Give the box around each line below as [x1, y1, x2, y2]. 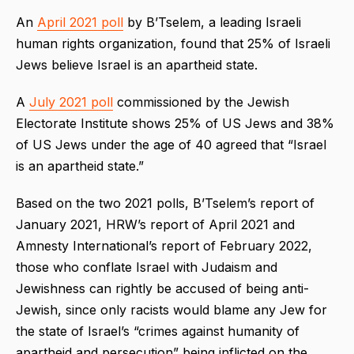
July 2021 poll [29, 93, 113, 110]
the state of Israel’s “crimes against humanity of [16, 322, 299, 339]
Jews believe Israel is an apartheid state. [16, 56, 258, 73]
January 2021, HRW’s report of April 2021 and [16, 216, 295, 232]
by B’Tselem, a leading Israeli [123, 13, 301, 30]
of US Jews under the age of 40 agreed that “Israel [16, 136, 326, 153]
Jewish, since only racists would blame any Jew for [16, 301, 327, 318]
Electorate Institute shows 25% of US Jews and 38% [16, 115, 334, 131]
